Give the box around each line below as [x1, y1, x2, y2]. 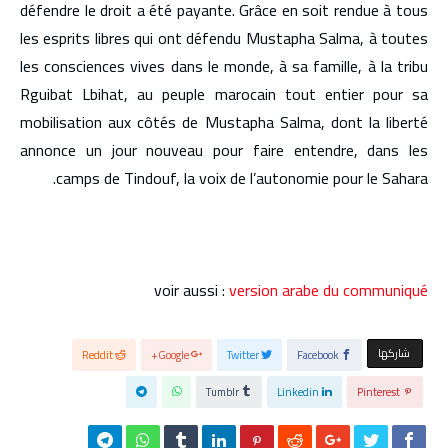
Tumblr [206, 382, 239, 402]
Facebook [297, 345, 339, 365]
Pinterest [357, 382, 400, 402]
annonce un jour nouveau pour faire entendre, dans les [20, 135, 428, 165]
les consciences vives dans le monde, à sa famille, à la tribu [20, 51, 428, 81]
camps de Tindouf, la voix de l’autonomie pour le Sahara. [56, 163, 428, 193]
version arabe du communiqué [225, 275, 428, 305]
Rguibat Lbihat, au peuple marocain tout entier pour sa [20, 79, 428, 109]
